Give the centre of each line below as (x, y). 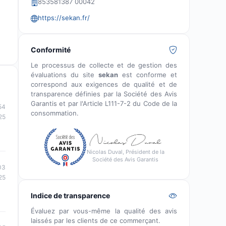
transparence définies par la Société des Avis (104, 94)
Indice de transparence (70, 195)
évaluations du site (65, 75)
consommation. (55, 113)
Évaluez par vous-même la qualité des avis (104, 211)
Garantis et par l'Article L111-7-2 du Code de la (104, 103)
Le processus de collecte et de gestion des (104, 65)
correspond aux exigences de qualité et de (104, 84)
